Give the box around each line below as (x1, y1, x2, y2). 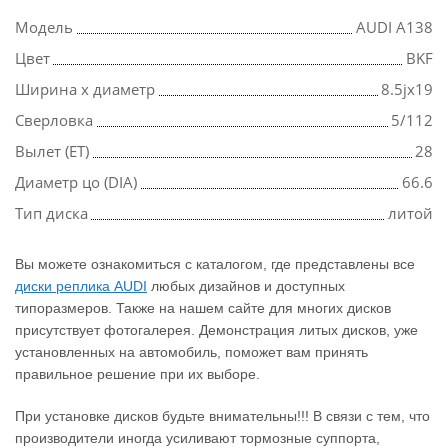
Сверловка (15, 110, 93, 131)
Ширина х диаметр (15, 79, 155, 100)
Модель (15, 17, 73, 38)
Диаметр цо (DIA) (15, 172, 137, 193)
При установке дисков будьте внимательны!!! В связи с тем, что (15, 408, 430, 425)
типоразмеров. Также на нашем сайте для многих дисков (15, 300, 391, 317)
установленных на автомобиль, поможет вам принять (15, 344, 368, 361)
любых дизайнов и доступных (147, 278, 345, 295)
